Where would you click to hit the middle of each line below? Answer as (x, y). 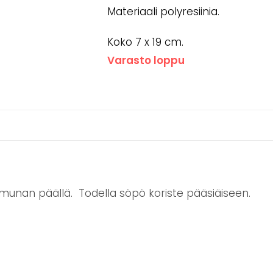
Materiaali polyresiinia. (164, 12)
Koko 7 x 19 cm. (146, 42)
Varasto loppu (146, 60)
